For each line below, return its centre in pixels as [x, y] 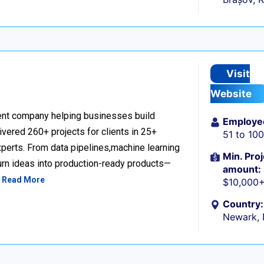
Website [231, 94]
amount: [242, 169]
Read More [23, 180]
